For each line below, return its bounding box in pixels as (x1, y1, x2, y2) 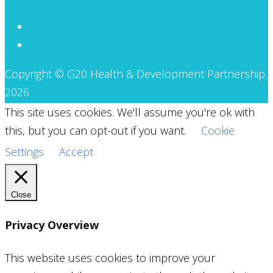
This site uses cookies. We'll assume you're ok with (5, 104, 255, 119)
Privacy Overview (5, 217, 99, 232)
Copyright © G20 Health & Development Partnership (5, 66, 265, 81)
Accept (59, 144, 93, 159)
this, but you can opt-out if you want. (5, 122, 189, 138)
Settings (5, 144, 44, 159)
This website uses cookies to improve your (5, 250, 215, 265)
